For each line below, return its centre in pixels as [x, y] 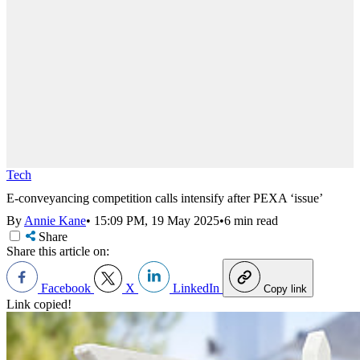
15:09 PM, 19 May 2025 [157, 221]
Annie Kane [55, 221]
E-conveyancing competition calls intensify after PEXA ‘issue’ [165, 198]
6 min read [251, 221]
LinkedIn [196, 288]
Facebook [66, 288]
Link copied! [39, 305]
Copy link [285, 289]
